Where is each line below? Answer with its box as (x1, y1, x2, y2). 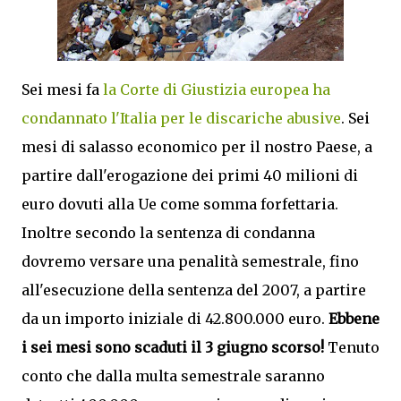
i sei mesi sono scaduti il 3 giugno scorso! (21, 338, 328, 356)
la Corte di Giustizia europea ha (103, 81, 330, 98)
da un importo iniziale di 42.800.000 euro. (21, 310, 328, 328)
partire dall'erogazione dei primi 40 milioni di (21, 166, 358, 184)
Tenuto (328, 338, 380, 356)
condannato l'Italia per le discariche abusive (21, 109, 341, 127)
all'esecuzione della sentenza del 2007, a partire (21, 281, 366, 299)
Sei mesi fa (21, 81, 103, 98)
